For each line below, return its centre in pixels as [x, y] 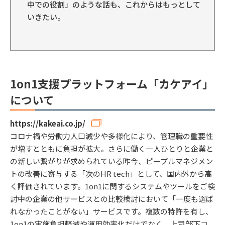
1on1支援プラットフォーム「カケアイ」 [112, 84]
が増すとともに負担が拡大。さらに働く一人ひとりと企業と [112, 149]
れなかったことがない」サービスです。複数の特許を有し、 [111, 211]
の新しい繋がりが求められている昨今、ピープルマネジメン [111, 161]
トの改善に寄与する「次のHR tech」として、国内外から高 [111, 174]
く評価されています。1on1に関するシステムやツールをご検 [113, 186]
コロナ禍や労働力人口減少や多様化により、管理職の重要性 [111, 136]
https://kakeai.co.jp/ [48, 124]
